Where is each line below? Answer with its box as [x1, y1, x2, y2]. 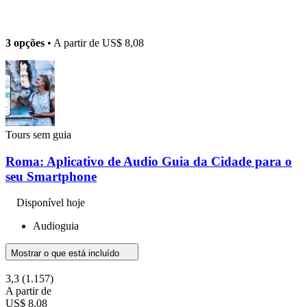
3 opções [5, 36, 45, 49]
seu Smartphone [5, 169, 97, 184]
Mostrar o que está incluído [11, 248, 122, 259]
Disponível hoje [16, 197, 85, 209]
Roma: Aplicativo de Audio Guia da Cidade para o [5, 153, 292, 169]
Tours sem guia [5, 128, 71, 140]
